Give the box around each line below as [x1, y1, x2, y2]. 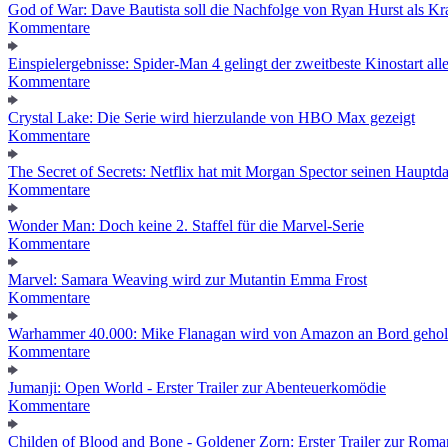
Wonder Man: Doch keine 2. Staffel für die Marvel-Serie [8, 216, 364, 234]
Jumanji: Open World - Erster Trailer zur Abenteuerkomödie [8, 378, 386, 396]
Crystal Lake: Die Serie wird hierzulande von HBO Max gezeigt [8, 108, 415, 126]
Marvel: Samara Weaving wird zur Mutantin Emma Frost [8, 270, 367, 288]
